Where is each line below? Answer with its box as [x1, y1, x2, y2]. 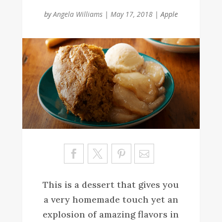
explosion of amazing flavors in [43, 208, 179, 220]
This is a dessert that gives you [43, 178, 179, 190]
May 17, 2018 [110, 9, 153, 19]
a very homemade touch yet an [43, 193, 178, 205]
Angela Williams [53, 9, 103, 19]
